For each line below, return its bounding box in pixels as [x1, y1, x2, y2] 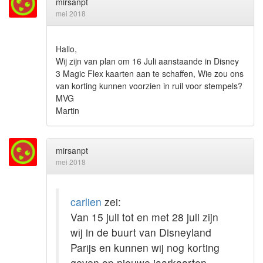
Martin [56, 104, 79, 116]
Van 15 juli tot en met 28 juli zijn [70, 210, 218, 225]
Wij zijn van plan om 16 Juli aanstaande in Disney [56, 55, 239, 67]
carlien [70, 194, 102, 210]
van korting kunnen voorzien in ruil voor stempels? [56, 79, 242, 92]
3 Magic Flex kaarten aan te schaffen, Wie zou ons [56, 67, 244, 79]
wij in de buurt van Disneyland [70, 225, 211, 240]
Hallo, [56, 42, 77, 55]
